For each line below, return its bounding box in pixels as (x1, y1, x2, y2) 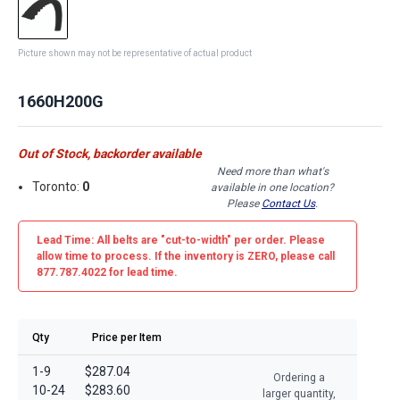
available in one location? (211, 180, 334, 194)
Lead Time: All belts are (37, 233, 161, 246)
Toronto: (32, 179, 83, 195)
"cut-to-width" (161, 233, 231, 246)
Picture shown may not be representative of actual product (18, 47, 252, 58)
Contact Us (262, 196, 315, 210)
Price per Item (92, 330, 162, 344)
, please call (275, 249, 335, 262)
